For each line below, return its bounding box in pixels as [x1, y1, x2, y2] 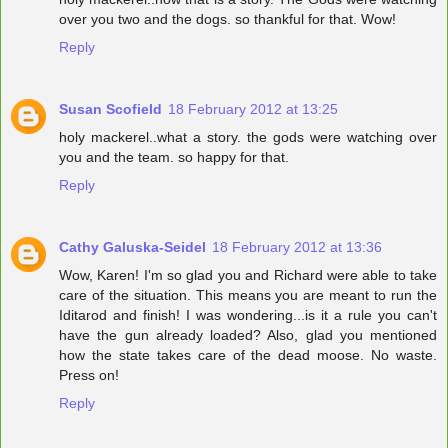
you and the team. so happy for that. [59, 149, 289, 166]
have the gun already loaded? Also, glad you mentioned [59, 327, 437, 344]
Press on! [59, 367, 119, 384]
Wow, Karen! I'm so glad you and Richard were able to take [59, 267, 437, 284]
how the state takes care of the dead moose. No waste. [59, 347, 437, 364]
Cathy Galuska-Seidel [59, 239, 206, 256]
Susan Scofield [59, 101, 162, 118]
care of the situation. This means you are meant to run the [59, 287, 437, 304]
